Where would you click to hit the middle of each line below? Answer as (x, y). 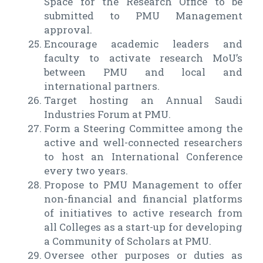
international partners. (102, 86)
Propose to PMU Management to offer (143, 185)
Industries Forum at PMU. (107, 114)
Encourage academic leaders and (143, 44)
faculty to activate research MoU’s (143, 58)
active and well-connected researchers (143, 143)
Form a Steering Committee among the (143, 129)
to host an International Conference (143, 157)
